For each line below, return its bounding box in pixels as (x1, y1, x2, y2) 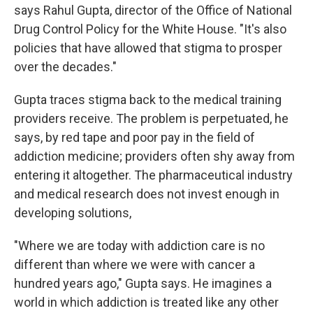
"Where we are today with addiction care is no (14, 238, 265, 253)
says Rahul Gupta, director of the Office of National (14, 3, 292, 17)
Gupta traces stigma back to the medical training (14, 92, 282, 107)
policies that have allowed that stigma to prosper (14, 41, 282, 55)
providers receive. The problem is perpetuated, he (14, 111, 289, 126)
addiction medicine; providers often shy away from (14, 149, 295, 163)
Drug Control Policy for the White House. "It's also (14, 22, 286, 36)
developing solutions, (14, 205, 131, 220)
